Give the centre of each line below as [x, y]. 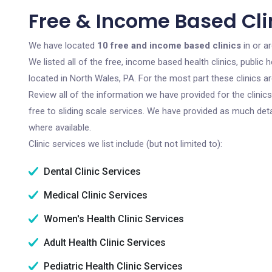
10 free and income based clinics [169, 46]
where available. [60, 127]
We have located [63, 46]
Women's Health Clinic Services [113, 219]
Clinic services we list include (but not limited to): [125, 144]
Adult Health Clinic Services [104, 243]
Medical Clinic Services [94, 195]
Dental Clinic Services [91, 172]
